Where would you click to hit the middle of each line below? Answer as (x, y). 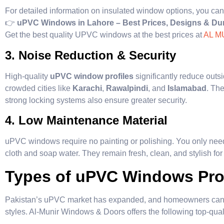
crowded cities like (39, 88)
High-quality (27, 76)
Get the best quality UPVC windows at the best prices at (104, 35)
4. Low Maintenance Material (86, 120)
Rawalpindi (127, 88)
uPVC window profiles (92, 76)
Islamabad (187, 88)
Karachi (87, 88)
